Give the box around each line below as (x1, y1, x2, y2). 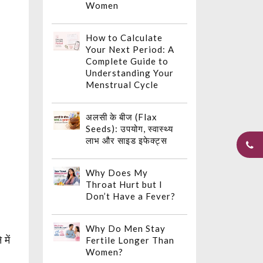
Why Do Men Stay (86, 223, 166, 234)
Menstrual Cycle (86, 79, 159, 90)
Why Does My (86, 167, 148, 178)
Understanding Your (86, 68, 174, 79)
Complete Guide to (86, 56, 168, 67)
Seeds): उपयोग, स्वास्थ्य (86, 123, 173, 134)
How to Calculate (86, 32, 163, 43)
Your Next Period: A (86, 44, 174, 55)
